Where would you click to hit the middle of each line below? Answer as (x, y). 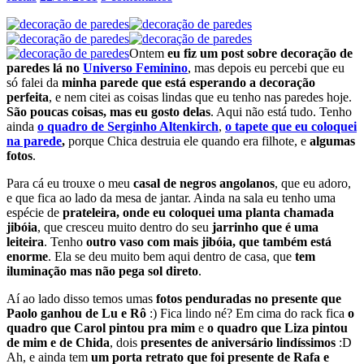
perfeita (28, 97)
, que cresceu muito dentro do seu (125, 227)
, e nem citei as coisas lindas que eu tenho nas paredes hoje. (200, 97)
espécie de (35, 212)
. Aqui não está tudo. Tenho (281, 111)
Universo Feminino (135, 67)
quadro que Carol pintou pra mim (101, 327)
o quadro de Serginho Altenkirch (128, 126)
